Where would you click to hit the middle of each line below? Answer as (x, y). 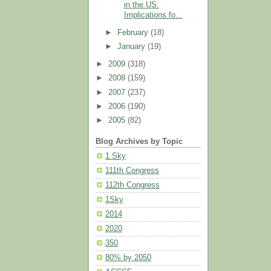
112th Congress (132, 185)
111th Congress (132, 171)
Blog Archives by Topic (139, 141)
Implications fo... (153, 15)
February (134, 32)
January (133, 46)
